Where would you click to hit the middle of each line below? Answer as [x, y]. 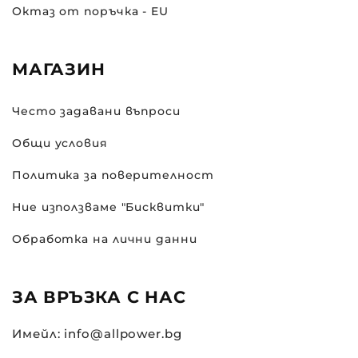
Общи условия [60, 143]
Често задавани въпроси [96, 111]
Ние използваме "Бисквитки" [109, 207]
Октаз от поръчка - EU [90, 11]
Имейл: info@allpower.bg [97, 334]
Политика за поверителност [113, 175]
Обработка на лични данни [105, 239]
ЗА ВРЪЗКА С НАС [99, 297]
